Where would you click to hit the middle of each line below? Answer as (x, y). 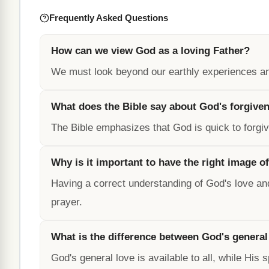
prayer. (67, 202)
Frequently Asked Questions (109, 18)
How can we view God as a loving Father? (150, 51)
